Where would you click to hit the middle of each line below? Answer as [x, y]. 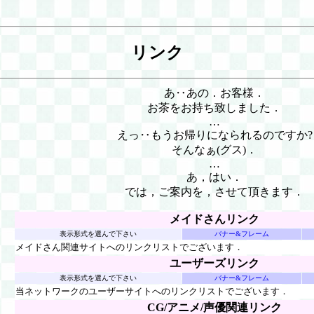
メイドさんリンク [215, 219]
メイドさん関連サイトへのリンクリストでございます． [129, 247]
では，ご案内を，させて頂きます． [215, 191]
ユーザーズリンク [215, 263]
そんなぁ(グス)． [215, 149]
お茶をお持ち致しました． [215, 107]
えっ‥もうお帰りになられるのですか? [214, 135]
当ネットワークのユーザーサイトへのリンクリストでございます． [152, 291]
